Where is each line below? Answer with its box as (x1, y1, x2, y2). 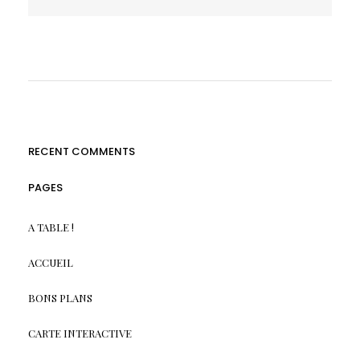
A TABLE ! (27, 220, 74, 235)
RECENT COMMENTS (27, 144, 135, 160)
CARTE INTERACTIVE (27, 326, 132, 341)
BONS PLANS (27, 291, 92, 305)
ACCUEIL (27, 256, 73, 270)
